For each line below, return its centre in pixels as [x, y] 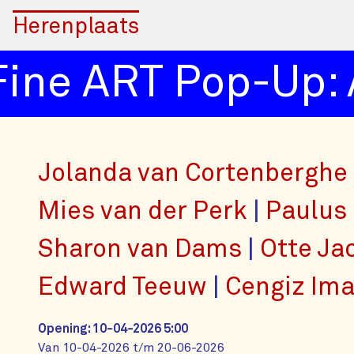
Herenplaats [76, 27]
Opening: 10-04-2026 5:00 [113, 329]
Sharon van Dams [143, 250]
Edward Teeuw [125, 288]
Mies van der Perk [145, 212]
